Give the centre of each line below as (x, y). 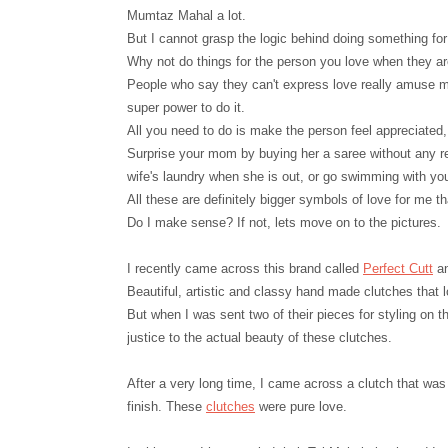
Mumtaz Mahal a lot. (186, 15)
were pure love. (301, 406)
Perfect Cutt (398, 268)
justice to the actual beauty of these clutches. (259, 337)
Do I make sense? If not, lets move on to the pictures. (284, 222)
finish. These (166, 406)
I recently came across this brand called (245, 268)
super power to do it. (186, 107)
